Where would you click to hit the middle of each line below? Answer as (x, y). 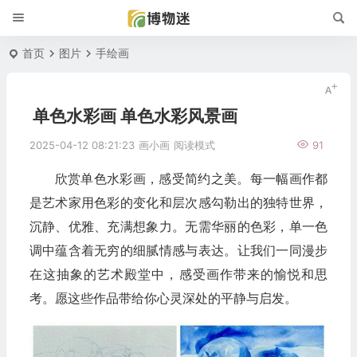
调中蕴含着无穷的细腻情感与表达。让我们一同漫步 (178, 250)
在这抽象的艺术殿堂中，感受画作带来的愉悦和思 (178, 274)
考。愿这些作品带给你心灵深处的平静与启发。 (163, 298)
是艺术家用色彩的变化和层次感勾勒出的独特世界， (178, 202)
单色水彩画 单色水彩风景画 (135, 116)
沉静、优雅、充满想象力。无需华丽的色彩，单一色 (178, 226)
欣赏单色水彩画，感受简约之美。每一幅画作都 (191, 178)
